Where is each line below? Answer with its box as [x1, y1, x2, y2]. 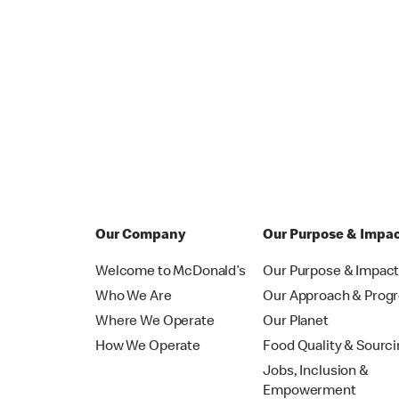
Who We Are [95, 290, 172, 305]
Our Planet [263, 315, 329, 330]
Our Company [95, 229, 186, 243]
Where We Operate [95, 315, 215, 330]
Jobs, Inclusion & [263, 365, 369, 379]
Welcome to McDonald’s [95, 265, 246, 280]
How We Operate [95, 340, 200, 354]
